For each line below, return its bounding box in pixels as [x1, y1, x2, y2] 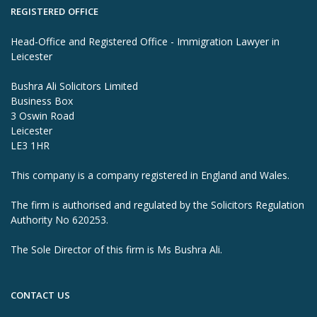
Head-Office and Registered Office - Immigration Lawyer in [11, 34, 279, 48]
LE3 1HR [11, 138, 50, 152]
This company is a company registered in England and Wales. [11, 168, 289, 182]
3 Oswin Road [11, 108, 74, 122]
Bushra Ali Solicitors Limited [11, 79, 138, 93]
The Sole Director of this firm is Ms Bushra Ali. [11, 242, 222, 256]
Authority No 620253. [11, 212, 108, 226]
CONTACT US [11, 288, 70, 304]
